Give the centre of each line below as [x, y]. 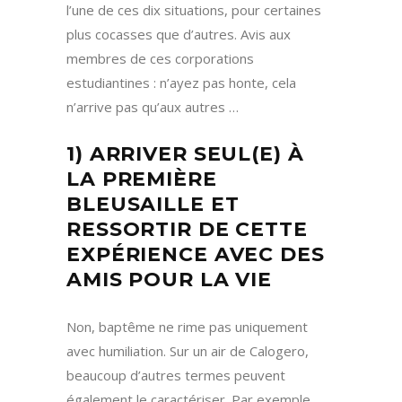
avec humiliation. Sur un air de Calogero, [188, 351]
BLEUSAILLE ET [153, 205]
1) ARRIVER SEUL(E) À [185, 154]
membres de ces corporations [160, 59]
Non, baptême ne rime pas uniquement [187, 327]
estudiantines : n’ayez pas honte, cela [181, 83]
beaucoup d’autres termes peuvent [176, 376]
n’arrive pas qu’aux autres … [153, 107]
